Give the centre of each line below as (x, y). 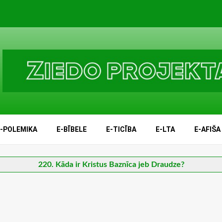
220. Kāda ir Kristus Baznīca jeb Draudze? (111, 165)
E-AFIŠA (207, 129)
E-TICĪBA (121, 129)
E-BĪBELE (72, 129)
